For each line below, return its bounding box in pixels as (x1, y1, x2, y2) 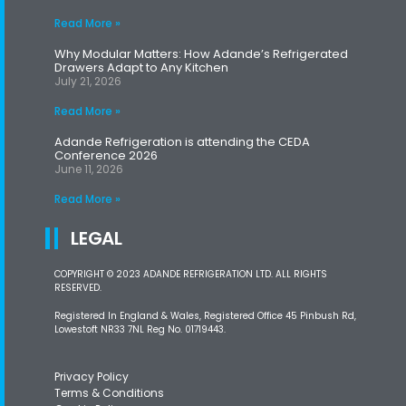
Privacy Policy (54, 369, 129, 385)
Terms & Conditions (54, 385, 164, 401)
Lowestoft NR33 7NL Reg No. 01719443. (54, 323, 226, 337)
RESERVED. (54, 281, 101, 295)
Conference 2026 (54, 147, 158, 165)
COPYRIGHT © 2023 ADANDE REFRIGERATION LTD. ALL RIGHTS (54, 267, 327, 282)
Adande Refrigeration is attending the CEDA (54, 133, 310, 151)
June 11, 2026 (54, 161, 123, 178)
